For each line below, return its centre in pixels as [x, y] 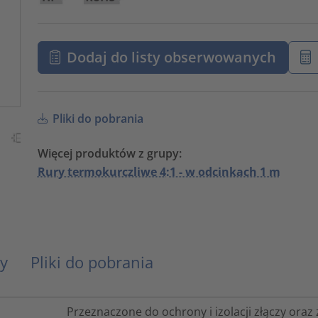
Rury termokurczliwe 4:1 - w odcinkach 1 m [159, 171]
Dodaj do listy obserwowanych [172, 57]
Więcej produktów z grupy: [109, 153]
